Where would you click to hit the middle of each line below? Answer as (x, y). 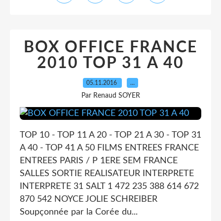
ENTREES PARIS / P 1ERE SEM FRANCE (99, 161)
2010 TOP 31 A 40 (110, 63)
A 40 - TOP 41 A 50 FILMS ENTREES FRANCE (109, 148)
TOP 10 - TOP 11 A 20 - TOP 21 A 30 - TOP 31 (110, 135)
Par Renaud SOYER (110, 96)
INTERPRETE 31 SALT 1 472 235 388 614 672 (109, 186)
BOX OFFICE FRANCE (110, 47)
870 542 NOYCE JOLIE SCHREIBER (89, 199)
